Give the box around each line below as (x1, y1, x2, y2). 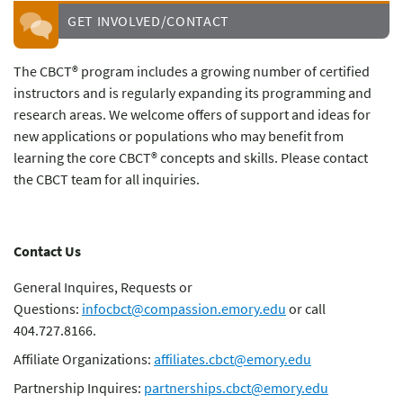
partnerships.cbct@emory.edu (144, 378, 328, 397)
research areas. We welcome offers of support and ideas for (13, 104, 371, 123)
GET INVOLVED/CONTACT (67, 11, 229, 30)
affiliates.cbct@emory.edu (154, 349, 311, 368)
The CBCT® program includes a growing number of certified (13, 61, 370, 80)
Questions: (13, 299, 82, 318)
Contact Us (13, 241, 81, 260)
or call (286, 299, 326, 318)
